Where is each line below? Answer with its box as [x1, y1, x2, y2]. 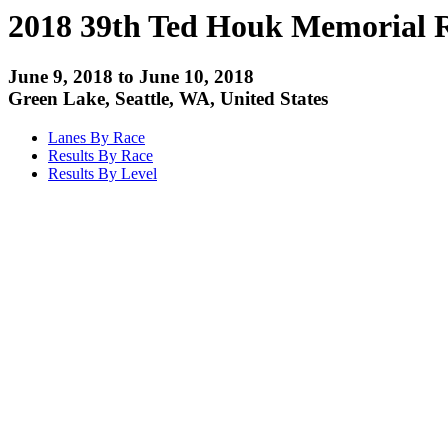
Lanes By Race [48, 129, 145, 147]
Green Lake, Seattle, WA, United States [8, 88, 328, 110]
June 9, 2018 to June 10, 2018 [8, 66, 254, 88]
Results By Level [48, 165, 157, 183]
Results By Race [48, 147, 153, 165]
